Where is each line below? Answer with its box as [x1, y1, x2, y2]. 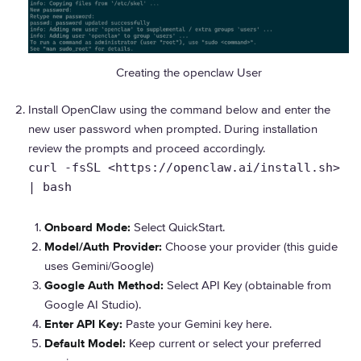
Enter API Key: [44, 317, 122, 332]
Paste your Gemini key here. [122, 317, 272, 332]
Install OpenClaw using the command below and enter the [28, 102, 330, 118]
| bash [28, 180, 72, 195]
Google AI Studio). [44, 297, 141, 313]
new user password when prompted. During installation [28, 122, 317, 137]
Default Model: [44, 336, 126, 351]
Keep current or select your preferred [126, 336, 322, 351]
